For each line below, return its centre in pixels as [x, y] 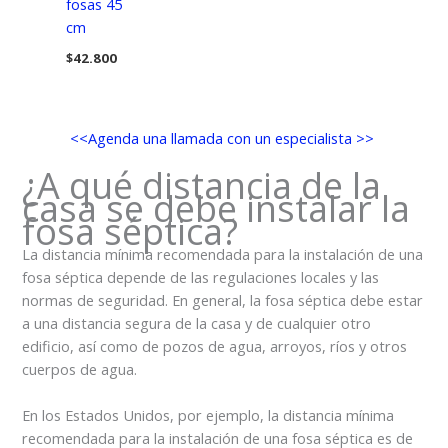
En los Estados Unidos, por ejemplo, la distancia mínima [208, 414]
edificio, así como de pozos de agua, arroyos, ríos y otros [215, 345]
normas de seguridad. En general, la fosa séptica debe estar [223, 299]
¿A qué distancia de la [202, 185]
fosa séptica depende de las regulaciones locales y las [201, 276]
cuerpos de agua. [80, 368]
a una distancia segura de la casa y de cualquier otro [197, 322]
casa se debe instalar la [216, 208]
